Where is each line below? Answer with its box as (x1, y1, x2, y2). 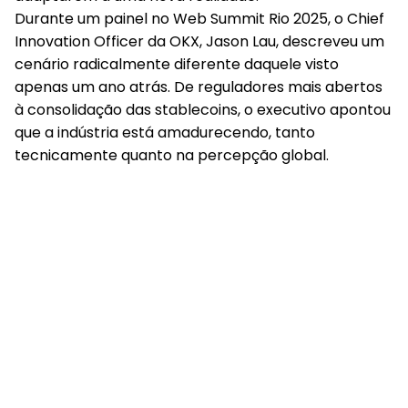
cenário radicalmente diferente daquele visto (15, 54, 339, 75)
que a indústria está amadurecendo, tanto (15, 122, 315, 143)
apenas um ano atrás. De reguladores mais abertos (15, 76, 382, 97)
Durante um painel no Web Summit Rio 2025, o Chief (15, 8, 384, 29)
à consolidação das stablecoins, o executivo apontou (15, 99, 391, 120)
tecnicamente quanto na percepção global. (15, 145, 329, 166)
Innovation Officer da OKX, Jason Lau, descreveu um (15, 31, 384, 52)
